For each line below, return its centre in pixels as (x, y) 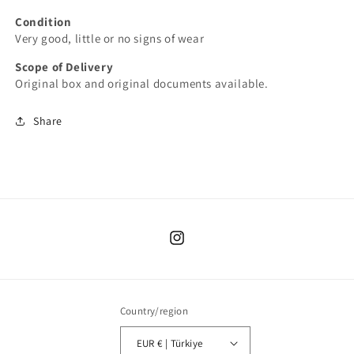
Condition (43, 22)
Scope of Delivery (64, 67)
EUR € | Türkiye (180, 343)
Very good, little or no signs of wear (110, 39)
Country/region (154, 311)
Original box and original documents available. (142, 84)
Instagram (194, 246)
